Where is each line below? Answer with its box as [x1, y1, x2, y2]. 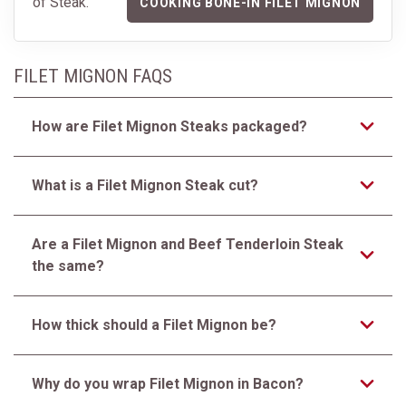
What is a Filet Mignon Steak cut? [32, 177, 258, 194]
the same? [32, 257, 104, 275]
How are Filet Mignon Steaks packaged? [32, 118, 307, 135]
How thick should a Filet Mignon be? [32, 316, 276, 333]
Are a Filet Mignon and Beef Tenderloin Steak [32, 236, 343, 253]
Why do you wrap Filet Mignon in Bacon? [32, 375, 304, 392]
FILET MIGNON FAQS [14, 65, 172, 87]
